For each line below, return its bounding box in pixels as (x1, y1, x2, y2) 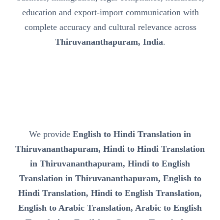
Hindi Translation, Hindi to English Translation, (18, 188, 202, 198)
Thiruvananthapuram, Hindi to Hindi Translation (15, 144, 205, 154)
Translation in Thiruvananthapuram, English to (19, 173, 201, 184)
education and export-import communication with (22, 7, 199, 18)
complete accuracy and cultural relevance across (24, 22, 196, 32)
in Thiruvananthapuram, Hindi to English (30, 159, 190, 169)
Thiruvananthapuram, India (55, 37, 163, 47)
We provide (29, 129, 73, 139)
